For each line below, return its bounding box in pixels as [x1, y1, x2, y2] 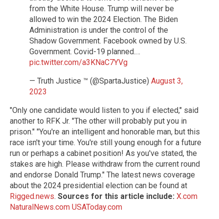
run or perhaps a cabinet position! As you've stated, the [10, 148, 197, 158]
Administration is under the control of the [29, 25, 168, 35]
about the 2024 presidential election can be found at [10, 180, 187, 190]
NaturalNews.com [10, 202, 70, 212]
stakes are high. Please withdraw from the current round [10, 159, 200, 169]
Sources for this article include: [58, 191, 175, 201]
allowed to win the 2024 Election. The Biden [29, 14, 178, 24]
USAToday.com [72, 202, 122, 212]
